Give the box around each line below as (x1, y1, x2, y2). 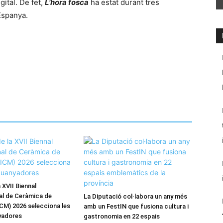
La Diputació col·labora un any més (84, 193, 187, 200)
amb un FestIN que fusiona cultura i (84, 203, 189, 210)
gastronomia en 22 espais (84, 213, 160, 220)
